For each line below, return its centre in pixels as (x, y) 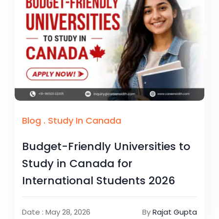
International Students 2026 (99, 180)
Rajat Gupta (175, 212)
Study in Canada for (77, 163)
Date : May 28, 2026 (56, 212)
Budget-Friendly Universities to (106, 146)
